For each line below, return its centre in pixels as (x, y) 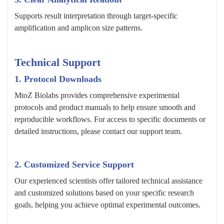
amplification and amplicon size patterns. (78, 28)
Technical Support (57, 62)
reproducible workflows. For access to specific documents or (110, 119)
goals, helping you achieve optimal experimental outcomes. (107, 205)
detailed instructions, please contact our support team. (98, 131)
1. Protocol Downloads (58, 79)
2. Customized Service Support (74, 165)
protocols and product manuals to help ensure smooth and (105, 107)
